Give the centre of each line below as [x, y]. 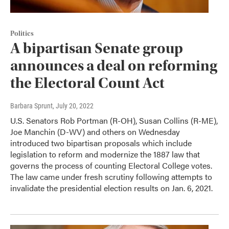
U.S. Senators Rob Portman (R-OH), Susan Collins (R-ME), [114, 121]
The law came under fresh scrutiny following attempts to [111, 177]
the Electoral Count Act [87, 83]
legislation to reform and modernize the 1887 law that [105, 154]
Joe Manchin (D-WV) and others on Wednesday [95, 132]
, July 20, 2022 [73, 106]
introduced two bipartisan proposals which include [101, 143]
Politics [22, 34]
